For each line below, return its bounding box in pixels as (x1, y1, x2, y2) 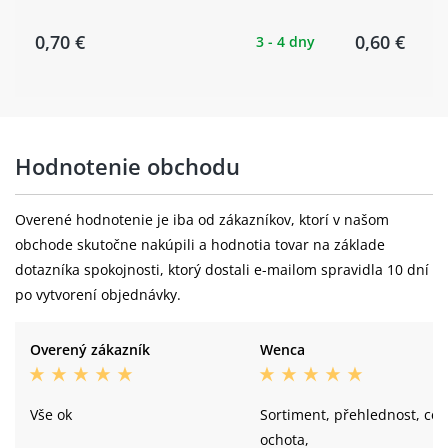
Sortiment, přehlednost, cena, (260, 405, 334, 425)
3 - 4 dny (256, 32, 315, 52)
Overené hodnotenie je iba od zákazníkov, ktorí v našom (15, 210, 389, 230)
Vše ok (30, 405, 72, 425)
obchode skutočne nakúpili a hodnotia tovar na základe (15, 235, 385, 255)
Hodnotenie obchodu (15, 151, 240, 182)
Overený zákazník (30, 340, 150, 360)
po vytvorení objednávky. (15, 285, 181, 305)
